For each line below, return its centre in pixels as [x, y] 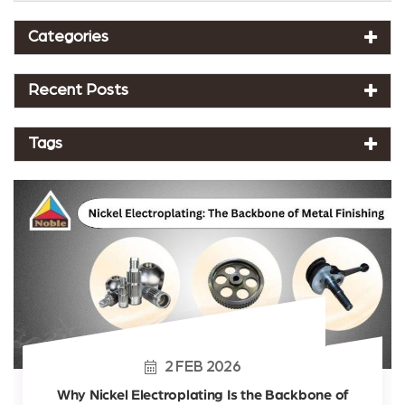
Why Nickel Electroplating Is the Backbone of [202, 395]
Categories [68, 37]
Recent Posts [78, 90]
